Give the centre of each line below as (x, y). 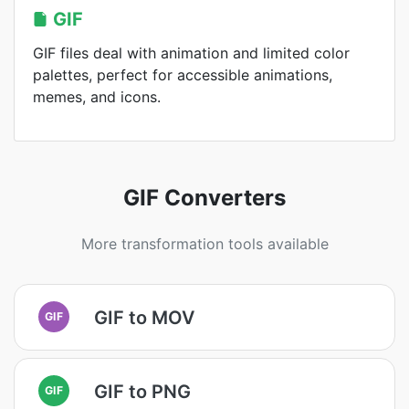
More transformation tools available (204, 244)
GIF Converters (204, 198)
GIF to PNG (142, 391)
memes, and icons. (97, 97)
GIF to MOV (144, 317)
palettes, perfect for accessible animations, (183, 75)
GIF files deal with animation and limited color (191, 53)
